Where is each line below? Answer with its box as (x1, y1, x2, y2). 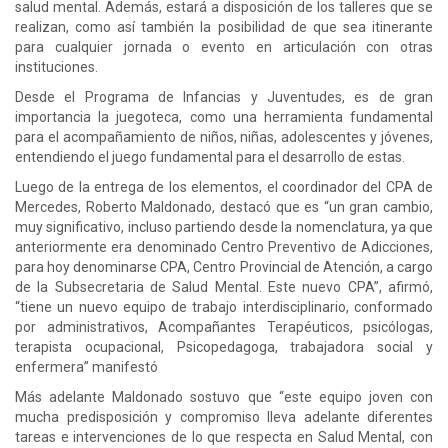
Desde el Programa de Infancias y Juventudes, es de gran (15, 88, 433, 105)
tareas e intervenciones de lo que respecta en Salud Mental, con (15, 428, 433, 445)
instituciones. (15, 58, 101, 75)
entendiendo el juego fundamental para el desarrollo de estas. (15, 148, 408, 165)
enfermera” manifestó (15, 358, 161, 375)
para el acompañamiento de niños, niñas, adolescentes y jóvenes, (15, 128, 433, 145)
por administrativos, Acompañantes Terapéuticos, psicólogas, (15, 318, 433, 335)
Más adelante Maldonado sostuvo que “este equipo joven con (15, 388, 433, 405)
